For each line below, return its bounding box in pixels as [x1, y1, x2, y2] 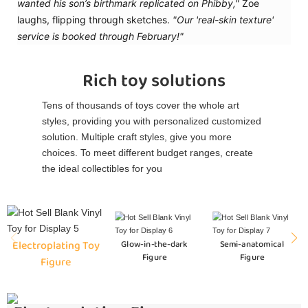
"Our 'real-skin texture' [173, 14, 274, 26]
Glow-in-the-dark [120, 237, 187, 252]
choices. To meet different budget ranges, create [42, 147, 254, 159]
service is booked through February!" [17, 30, 184, 43]
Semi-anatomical [220, 237, 285, 252]
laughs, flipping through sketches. [17, 14, 173, 26]
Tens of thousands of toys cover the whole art [42, 100, 240, 111]
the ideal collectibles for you [42, 163, 163, 175]
